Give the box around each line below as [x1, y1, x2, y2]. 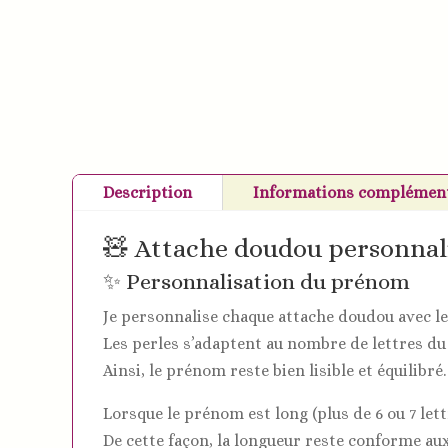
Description [103, 182, 192, 202]
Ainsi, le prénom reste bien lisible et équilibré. [103, 360, 446, 380]
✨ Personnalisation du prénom [103, 268, 410, 294]
